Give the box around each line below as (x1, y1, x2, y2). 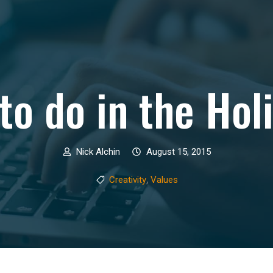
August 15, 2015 (146, 146, 211, 157)
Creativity (109, 174, 146, 185)
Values (151, 174, 178, 185)
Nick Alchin (76, 146, 120, 157)
